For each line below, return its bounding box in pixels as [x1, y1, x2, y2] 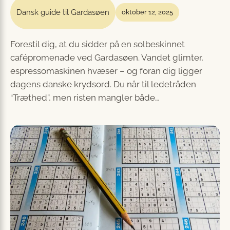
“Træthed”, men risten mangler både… [10, 92, 159, 103]
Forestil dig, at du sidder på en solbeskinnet [10, 39, 185, 49]
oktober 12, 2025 [122, 8, 173, 16]
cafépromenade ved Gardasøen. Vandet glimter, [10, 52, 203, 63]
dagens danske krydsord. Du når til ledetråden [10, 79, 196, 89]
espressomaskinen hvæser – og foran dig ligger [10, 66, 202, 76]
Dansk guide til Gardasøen [16, 8, 109, 17]
